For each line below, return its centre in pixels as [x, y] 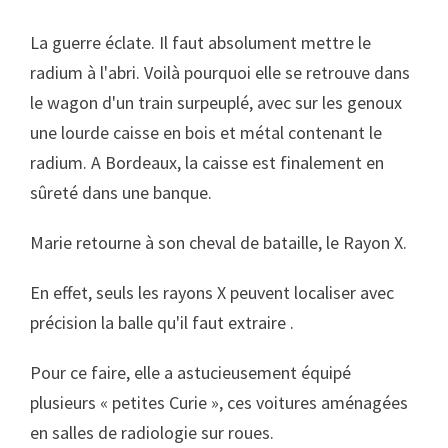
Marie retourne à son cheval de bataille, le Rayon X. [218, 242]
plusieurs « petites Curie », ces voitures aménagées [219, 402]
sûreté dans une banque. [121, 192]
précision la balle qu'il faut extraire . [162, 322]
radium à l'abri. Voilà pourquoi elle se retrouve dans [220, 72]
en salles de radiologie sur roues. [152, 432]
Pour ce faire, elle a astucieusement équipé [190, 372]
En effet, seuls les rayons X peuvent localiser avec [212, 292]
